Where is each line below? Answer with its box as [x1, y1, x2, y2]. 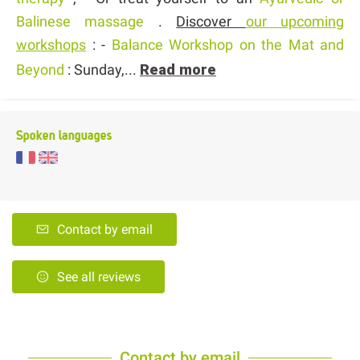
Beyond [16, 60, 64, 78]
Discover [176, 12, 246, 30]
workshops [16, 35, 86, 53]
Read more [140, 60, 216, 78]
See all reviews [57, 269, 141, 285]
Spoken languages [16, 126, 112, 143]
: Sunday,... [64, 60, 140, 78]
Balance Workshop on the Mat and [111, 35, 344, 53]
